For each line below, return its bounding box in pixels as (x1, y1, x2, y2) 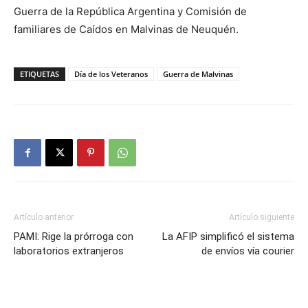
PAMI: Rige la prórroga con (14, 230, 133, 243)
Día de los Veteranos (74, 69, 148, 79)
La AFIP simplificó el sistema (162, 230, 294, 243)
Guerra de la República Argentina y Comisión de (14, 5, 247, 18)
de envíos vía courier (201, 245, 294, 257)
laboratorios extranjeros (14, 245, 124, 257)
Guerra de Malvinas (163, 69, 233, 79)
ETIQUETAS (20, 69, 59, 79)
